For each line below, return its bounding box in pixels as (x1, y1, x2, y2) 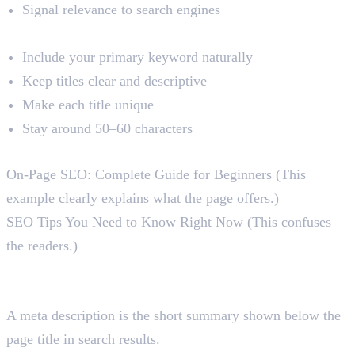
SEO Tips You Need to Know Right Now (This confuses (6, 214, 331, 231)
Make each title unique (22, 97, 154, 113)
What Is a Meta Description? (6, 284, 184, 300)
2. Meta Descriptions (6, 257, 190, 281)
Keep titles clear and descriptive (22, 73, 207, 90)
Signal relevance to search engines (22, 2, 220, 18)
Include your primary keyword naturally (22, 49, 253, 66)
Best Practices (6, 25, 92, 42)
